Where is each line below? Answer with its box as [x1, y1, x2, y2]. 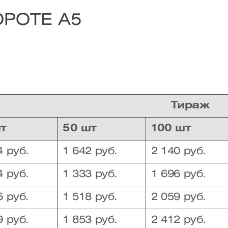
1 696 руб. [151, 169, 206, 179]
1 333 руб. [63, 169, 118, 179]
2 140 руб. [151, 147, 206, 156]
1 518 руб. [63, 192, 118, 202]
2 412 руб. [151, 215, 206, 225]
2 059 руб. [151, 192, 206, 202]
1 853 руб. [63, 215, 118, 225]
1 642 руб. [63, 147, 118, 156]
